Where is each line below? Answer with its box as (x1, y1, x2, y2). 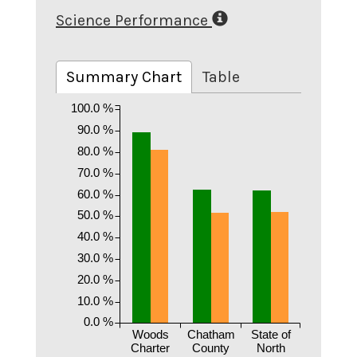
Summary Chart (66, 68, 182, 86)
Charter (131, 341, 170, 355)
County (192, 341, 229, 355)
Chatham (186, 328, 235, 342)
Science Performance (56, 10, 208, 29)
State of (250, 328, 292, 342)
